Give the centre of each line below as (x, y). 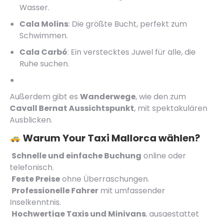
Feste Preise (36, 179)
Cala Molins (44, 24)
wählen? (178, 138)
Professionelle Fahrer (55, 191)
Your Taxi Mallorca (109, 138)
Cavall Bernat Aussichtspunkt (72, 108)
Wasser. (34, 8)
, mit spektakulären (171, 108)
